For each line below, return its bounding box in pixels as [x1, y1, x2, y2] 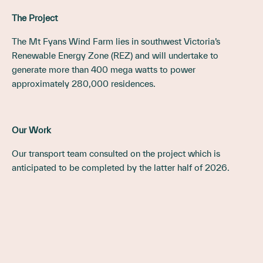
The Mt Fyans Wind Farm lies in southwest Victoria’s [12, 36, 220, 46]
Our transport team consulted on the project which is [12, 148, 220, 159]
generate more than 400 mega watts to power [12, 64, 195, 75]
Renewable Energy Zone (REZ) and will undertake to [12, 50, 218, 60]
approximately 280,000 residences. [12, 78, 156, 89]
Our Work [12, 124, 51, 135]
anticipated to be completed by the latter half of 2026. [12, 162, 230, 173]
